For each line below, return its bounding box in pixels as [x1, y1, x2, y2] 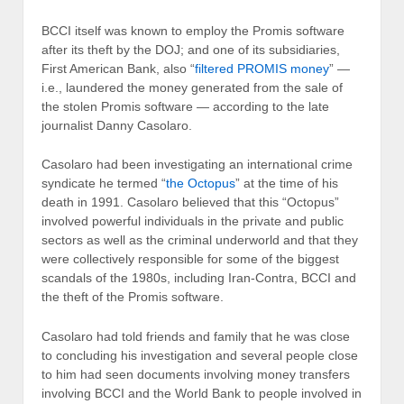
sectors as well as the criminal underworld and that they [41, 233, 358, 248]
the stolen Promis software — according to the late [41, 98, 329, 114]
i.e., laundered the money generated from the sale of [41, 79, 343, 95]
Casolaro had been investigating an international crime [41, 157, 353, 172]
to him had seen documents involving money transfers [41, 366, 350, 381]
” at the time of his [235, 176, 338, 191]
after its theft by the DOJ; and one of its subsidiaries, [41, 41, 340, 57]
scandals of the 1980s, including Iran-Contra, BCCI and [41, 271, 356, 286]
